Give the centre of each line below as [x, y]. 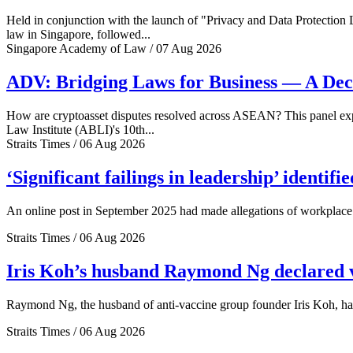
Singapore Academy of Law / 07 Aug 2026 [114, 49]
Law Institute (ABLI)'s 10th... [80, 130]
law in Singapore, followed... [78, 35]
